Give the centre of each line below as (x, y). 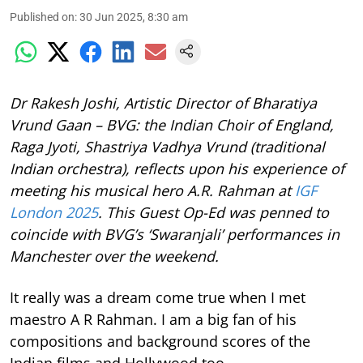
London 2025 (54, 213)
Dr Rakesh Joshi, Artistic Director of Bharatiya (163, 103)
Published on (42, 17)
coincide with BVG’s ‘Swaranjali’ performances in (175, 235)
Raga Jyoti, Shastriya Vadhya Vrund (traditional (167, 147)
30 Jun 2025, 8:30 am (134, 17)
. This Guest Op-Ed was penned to (214, 213)
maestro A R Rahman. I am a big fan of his (153, 320)
